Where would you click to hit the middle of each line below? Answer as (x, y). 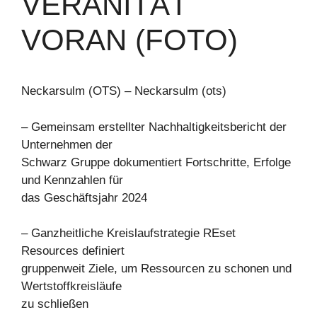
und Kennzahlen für (72, 180)
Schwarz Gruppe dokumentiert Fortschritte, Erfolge (156, 162)
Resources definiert (73, 251)
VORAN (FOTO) (129, 40)
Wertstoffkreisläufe (71, 286)
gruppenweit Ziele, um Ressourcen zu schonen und (156, 269)
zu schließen (55, 304)
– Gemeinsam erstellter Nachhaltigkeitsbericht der (154, 127)
